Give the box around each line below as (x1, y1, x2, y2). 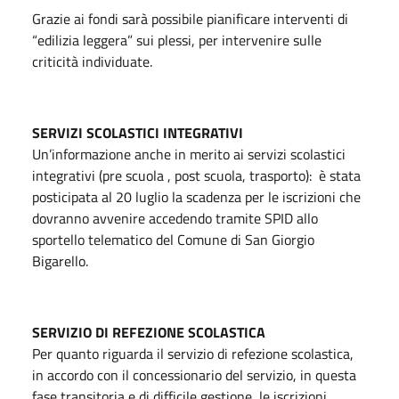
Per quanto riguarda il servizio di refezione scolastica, (32, 342, 354, 364)
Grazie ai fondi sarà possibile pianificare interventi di (32, 7, 348, 29)
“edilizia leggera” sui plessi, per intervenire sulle (32, 28, 322, 51)
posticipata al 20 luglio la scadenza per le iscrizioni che (32, 185, 361, 208)
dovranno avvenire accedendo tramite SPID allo (32, 207, 318, 229)
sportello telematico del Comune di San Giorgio (32, 228, 314, 250)
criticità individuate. (32, 50, 152, 72)
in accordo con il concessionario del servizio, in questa (32, 363, 356, 386)
